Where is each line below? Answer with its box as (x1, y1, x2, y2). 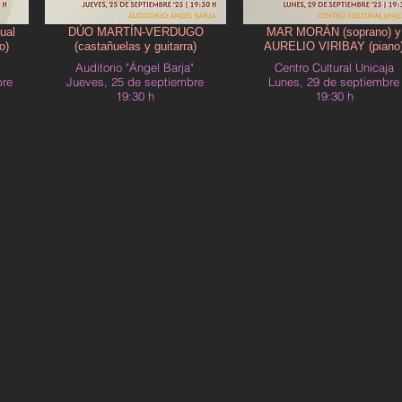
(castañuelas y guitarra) (74, 39, 197, 53)
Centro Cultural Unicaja (274, 60, 394, 74)
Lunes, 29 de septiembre (268, 74, 399, 89)
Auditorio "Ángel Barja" (75, 60, 194, 74)
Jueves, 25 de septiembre (66, 74, 204, 89)
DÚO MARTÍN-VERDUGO (67, 25, 204, 39)
